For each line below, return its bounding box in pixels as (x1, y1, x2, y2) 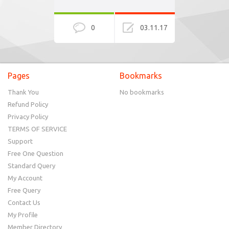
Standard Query (8, 162, 55, 169)
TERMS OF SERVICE (8, 125, 67, 132)
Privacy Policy (8, 113, 48, 120)
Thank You (8, 88, 39, 96)
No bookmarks (120, 88, 164, 96)
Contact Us (8, 199, 40, 206)
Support (8, 138, 33, 145)
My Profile (8, 211, 38, 218)
